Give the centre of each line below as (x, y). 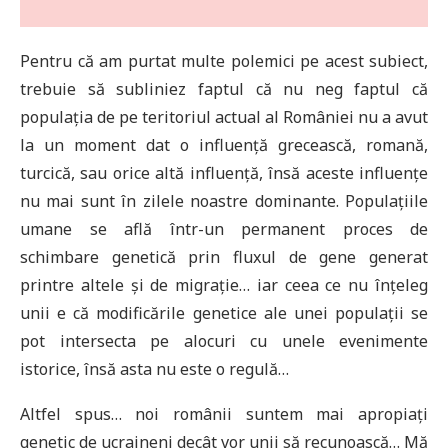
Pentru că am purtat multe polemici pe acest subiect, (224, 61)
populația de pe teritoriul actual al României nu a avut (224, 117)
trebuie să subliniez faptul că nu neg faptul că (224, 89)
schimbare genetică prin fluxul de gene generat (224, 257)
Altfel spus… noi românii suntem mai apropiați (224, 414)
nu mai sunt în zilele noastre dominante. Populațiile (224, 201)
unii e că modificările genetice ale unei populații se (224, 313)
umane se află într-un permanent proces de (224, 229)
